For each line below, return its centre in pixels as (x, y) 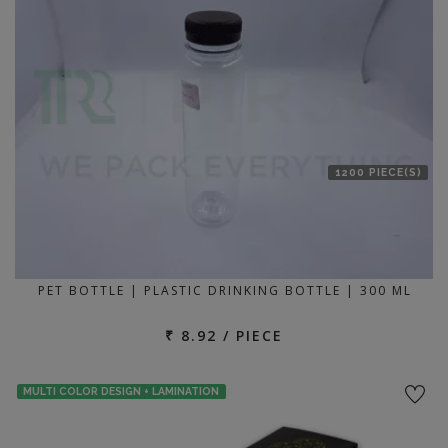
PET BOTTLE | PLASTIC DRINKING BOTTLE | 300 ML (225, 290)
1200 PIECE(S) (378, 172)
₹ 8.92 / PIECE (224, 335)
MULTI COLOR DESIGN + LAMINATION (121, 390)
